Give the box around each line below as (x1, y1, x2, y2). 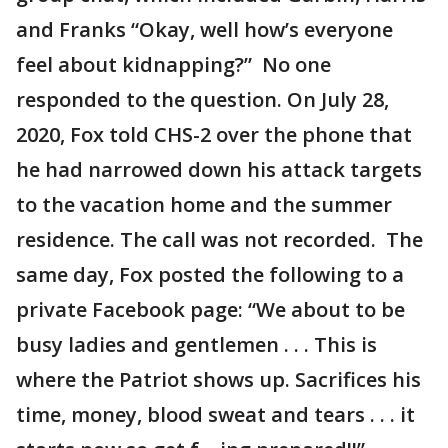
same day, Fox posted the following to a (16, 260, 404, 288)
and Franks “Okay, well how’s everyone (16, 15, 393, 43)
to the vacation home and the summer (16, 190, 392, 218)
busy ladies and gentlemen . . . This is (16, 330, 377, 358)
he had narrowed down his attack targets (16, 155, 422, 183)
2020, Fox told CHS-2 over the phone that (16, 120, 412, 148)
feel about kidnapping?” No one (16, 50, 331, 78)
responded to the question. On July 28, (16, 85, 389, 113)
